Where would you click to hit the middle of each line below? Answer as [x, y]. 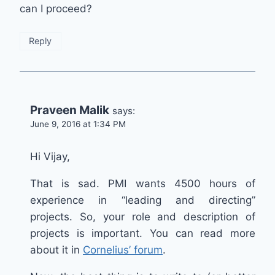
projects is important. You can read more [143, 233]
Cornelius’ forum [123, 250]
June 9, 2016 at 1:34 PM [78, 124]
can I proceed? [56, 9]
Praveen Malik [70, 110]
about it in [56, 250]
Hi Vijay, [50, 156]
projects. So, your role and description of [143, 216]
